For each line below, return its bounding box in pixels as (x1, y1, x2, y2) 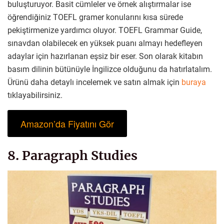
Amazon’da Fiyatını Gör (20, 117, 114, 130)
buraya (181, 77, 206, 87)
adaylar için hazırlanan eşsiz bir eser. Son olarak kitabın (7, 51, 203, 61)
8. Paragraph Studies (7, 147, 137, 164)
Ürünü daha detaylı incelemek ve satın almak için (7, 77, 181, 87)
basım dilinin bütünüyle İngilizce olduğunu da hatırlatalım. (7, 64, 212, 74)
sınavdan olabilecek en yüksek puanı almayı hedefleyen (7, 38, 202, 48)
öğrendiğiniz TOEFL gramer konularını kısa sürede (7, 12, 183, 22)
